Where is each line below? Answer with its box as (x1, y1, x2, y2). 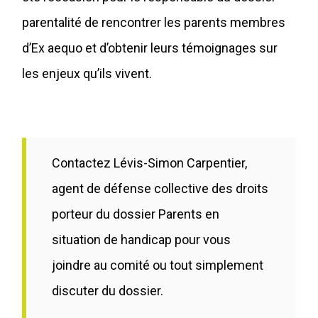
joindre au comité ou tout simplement (52, 257, 263, 273)
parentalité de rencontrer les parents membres (22, 14, 285, 30)
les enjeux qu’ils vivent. (22, 65, 152, 81)
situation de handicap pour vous (52, 231, 231, 247)
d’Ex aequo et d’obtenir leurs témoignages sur (22, 40, 278, 55)
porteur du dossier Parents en (52, 206, 219, 221)
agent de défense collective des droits (52, 180, 268, 196)
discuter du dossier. (52, 283, 163, 298)
